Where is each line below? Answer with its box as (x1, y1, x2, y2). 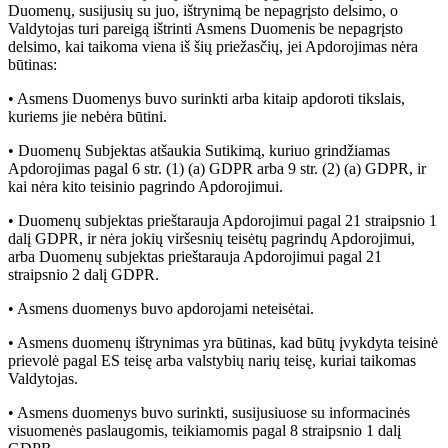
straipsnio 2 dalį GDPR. (8, 266, 159, 284)
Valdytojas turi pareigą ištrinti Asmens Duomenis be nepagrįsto (8, 20, 403, 38)
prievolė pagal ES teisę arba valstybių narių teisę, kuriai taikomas (8, 352, 416, 370)
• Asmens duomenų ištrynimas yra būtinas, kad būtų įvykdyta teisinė (8, 334, 438, 352)
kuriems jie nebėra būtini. (8, 108, 167, 126)
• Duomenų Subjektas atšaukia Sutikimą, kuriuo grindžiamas (8, 142, 390, 160)
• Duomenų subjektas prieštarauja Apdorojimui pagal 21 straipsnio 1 (8, 212, 437, 230)
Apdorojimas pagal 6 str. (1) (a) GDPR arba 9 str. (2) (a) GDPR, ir (8, 160, 426, 178)
